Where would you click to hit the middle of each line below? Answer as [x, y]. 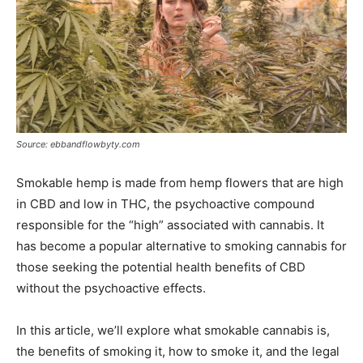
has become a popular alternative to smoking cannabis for [181, 246]
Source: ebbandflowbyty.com [78, 144]
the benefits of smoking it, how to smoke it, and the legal [178, 351]
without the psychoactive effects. [111, 288]
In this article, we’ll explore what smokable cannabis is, [173, 330]
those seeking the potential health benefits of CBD [161, 267]
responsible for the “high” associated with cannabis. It [170, 225]
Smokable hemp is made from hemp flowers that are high [180, 183]
